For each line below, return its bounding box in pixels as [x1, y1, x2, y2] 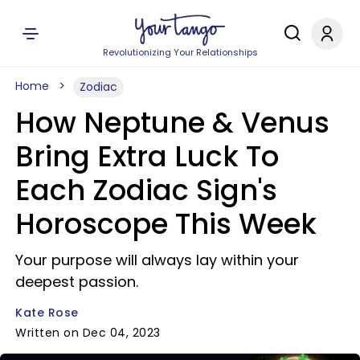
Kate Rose [15, 305, 79, 321]
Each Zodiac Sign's [15, 170, 277, 210]
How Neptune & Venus [15, 103, 329, 142]
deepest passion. [15, 272, 138, 292]
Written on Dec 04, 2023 [15, 325, 161, 341]
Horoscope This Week [15, 204, 317, 243]
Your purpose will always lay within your [15, 250, 299, 270]
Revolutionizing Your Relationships [102, 46, 258, 59]
